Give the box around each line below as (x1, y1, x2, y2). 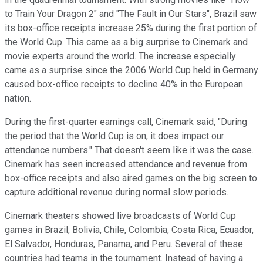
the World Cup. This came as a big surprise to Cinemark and (5, 36, 248, 48)
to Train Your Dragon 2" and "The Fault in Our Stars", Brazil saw (5, 8, 257, 19)
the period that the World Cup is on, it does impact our (5, 130, 224, 141)
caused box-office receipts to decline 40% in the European (5, 78, 243, 90)
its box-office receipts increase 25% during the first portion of (5, 22, 257, 33)
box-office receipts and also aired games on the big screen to (5, 172, 257, 184)
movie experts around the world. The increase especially (5, 50, 236, 62)
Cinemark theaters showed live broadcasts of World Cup (5, 210, 236, 221)
